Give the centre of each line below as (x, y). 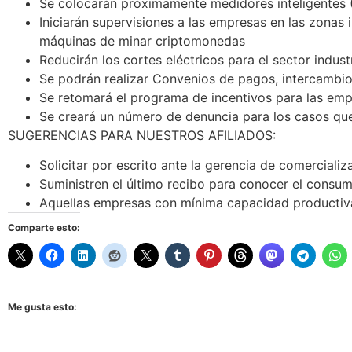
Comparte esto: (44, 228)
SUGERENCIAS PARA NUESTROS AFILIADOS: (142, 135)
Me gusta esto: (42, 307)
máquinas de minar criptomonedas (142, 40)
